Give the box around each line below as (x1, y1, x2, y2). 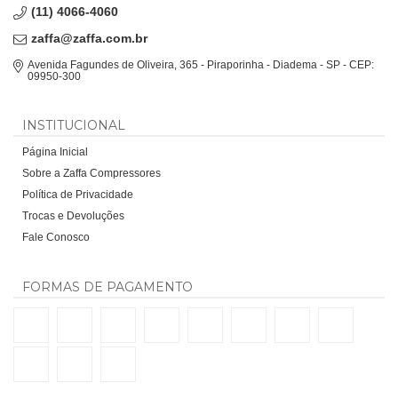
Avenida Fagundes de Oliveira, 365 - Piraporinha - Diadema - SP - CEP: (28, 58, 375, 71)
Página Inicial (22, 145, 88, 158)
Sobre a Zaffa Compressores (22, 166, 161, 179)
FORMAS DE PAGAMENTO (22, 278, 193, 295)
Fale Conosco (22, 230, 90, 243)
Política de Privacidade (22, 187, 133, 201)
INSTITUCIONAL (22, 116, 125, 133)
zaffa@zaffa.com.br (31, 30, 147, 45)
